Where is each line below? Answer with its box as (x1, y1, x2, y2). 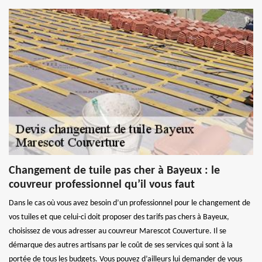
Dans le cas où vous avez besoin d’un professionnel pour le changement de (9, 198, 250, 208)
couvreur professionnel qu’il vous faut (9, 178, 195, 191)
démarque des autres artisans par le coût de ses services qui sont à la (9, 240, 233, 250)
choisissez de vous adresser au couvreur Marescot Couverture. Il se (9, 226, 226, 236)
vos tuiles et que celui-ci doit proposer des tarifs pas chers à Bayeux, (9, 212, 229, 222)
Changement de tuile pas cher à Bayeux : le (9, 164, 220, 177)
